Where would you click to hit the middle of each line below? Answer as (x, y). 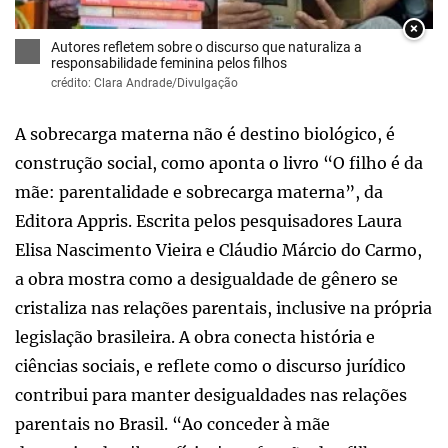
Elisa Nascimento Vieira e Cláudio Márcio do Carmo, (218, 249)
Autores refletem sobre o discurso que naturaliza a (206, 46)
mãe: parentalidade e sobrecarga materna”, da (199, 191)
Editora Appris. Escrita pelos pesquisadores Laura (208, 220)
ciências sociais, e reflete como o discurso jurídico (210, 365)
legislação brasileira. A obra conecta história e (195, 336)
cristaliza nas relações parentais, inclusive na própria (223, 307)
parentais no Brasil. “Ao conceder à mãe (172, 423)
